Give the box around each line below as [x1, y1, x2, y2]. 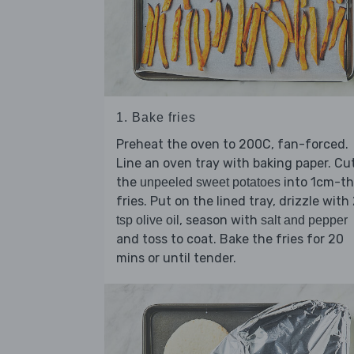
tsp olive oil [116, 213, 179, 228]
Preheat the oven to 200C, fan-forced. [116, 137, 348, 153]
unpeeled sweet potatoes [140, 175, 281, 190]
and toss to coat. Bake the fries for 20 [116, 232, 344, 247]
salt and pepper [261, 213, 348, 228]
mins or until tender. [116, 250, 236, 266]
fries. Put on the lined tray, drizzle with [116, 194, 352, 209]
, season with [179, 213, 261, 228]
